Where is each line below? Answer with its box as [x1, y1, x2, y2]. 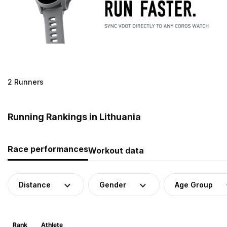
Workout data [88, 145, 144, 156]
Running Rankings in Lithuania [8, 111, 141, 122]
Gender [99, 180, 126, 189]
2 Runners [8, 77, 44, 86]
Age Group [175, 180, 213, 189]
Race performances [8, 143, 88, 154]
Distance [19, 180, 51, 189]
